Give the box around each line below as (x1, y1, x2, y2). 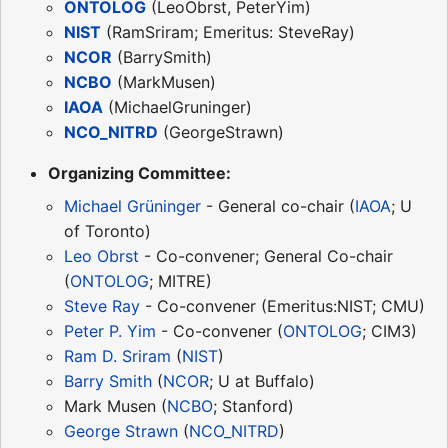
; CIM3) (362, 320, 417, 341)
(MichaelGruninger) (103, 96, 252, 117)
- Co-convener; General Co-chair (139, 245, 393, 266)
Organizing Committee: (48, 162, 231, 183)
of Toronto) (64, 220, 151, 241)
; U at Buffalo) (209, 370, 315, 391)
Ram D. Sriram (64, 345, 171, 366)
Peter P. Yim (64, 320, 156, 341)
